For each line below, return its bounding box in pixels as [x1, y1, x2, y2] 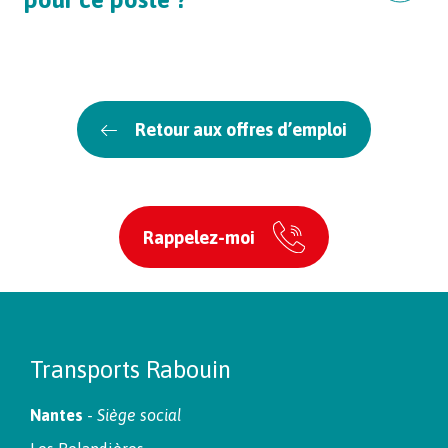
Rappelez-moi [143, 226, 255, 248]
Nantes [30, 406, 83, 425]
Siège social [97, 406, 182, 425]
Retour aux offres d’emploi [135, 119, 347, 141]
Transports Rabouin [30, 356, 231, 384]
